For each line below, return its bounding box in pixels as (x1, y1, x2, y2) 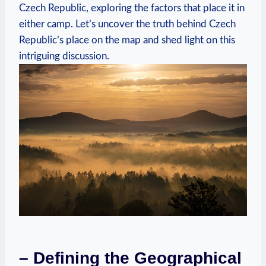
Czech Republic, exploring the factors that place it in (19, 2, 245, 13)
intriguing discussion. (19, 50, 109, 61)
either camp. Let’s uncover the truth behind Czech (19, 18, 236, 29)
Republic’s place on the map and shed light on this (19, 34, 235, 45)
